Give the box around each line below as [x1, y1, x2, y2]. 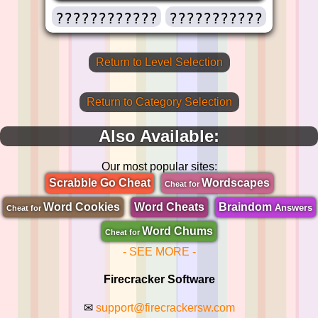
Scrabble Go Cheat [48, 176, 150, 189]
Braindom [218, 200, 275, 213]
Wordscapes [201, 176, 270, 189]
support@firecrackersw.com [95, 302, 235, 314]
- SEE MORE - [122, 245, 196, 258]
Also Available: [99, 126, 219, 146]
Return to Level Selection [95, 55, 223, 68]
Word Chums [142, 224, 213, 237]
